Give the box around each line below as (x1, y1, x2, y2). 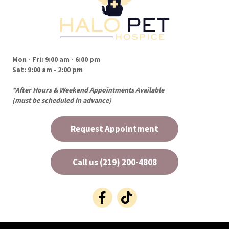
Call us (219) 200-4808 (72, 156, 157, 168)
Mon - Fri (12, 55, 41, 64)
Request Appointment (71, 123, 158, 135)
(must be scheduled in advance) (12, 96, 111, 105)
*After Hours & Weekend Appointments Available (12, 85, 164, 95)
